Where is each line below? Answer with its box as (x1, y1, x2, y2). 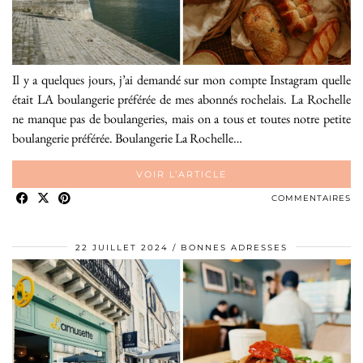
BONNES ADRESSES (181, 241, 288, 253)
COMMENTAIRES (271, 192, 351, 203)
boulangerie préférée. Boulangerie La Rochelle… (12, 129, 242, 147)
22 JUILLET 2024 (75, 241, 169, 253)
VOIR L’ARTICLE (136, 168, 227, 180)
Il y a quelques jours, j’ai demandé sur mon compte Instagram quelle (12, 70, 351, 88)
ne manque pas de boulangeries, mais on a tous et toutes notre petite (12, 109, 351, 127)
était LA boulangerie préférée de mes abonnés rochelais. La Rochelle (12, 90, 351, 108)
